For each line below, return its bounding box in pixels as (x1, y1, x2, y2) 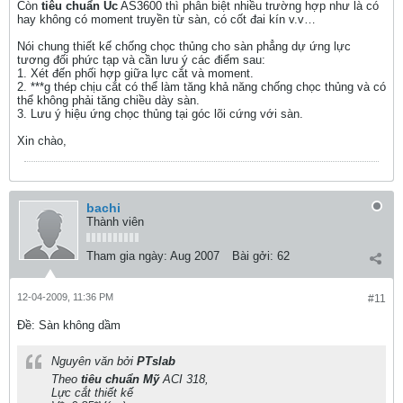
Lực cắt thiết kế (51, 386, 133, 399)
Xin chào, (17, 134, 67, 148)
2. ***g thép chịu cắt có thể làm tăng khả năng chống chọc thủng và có (17, 80, 386, 94)
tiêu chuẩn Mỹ (81, 372, 159, 386)
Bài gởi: (232, 249, 273, 263)
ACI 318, (159, 372, 209, 386)
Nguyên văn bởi (51, 354, 137, 368)
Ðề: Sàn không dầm (17, 318, 121, 332)
